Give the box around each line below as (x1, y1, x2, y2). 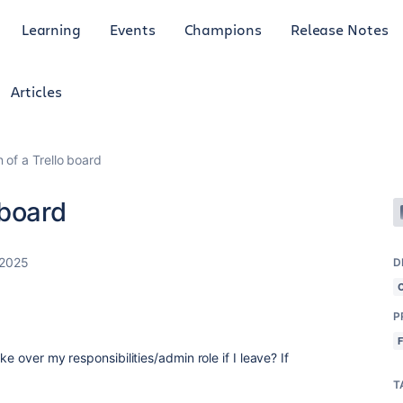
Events (110, 19, 156, 39)
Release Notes (290, 19, 389, 39)
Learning (21, 19, 82, 39)
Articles (11, 82, 62, 101)
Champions (184, 19, 262, 39)
